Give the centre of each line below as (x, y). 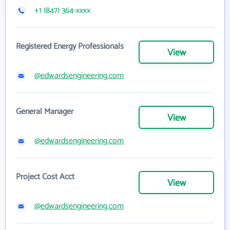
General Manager (45, 112)
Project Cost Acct (45, 177)
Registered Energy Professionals (70, 47)
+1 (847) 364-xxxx (62, 11)
